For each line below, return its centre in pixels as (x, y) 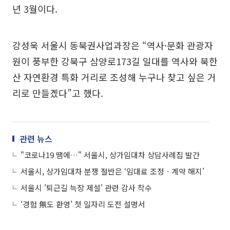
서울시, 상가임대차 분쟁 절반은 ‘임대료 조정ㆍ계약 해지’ (112, 171)
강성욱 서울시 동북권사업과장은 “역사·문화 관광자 (113, 45)
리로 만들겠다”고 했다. (58, 93)
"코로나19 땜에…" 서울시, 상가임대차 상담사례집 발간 (110, 155)
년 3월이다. (35, 8)
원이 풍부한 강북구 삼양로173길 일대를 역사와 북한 (115, 61)
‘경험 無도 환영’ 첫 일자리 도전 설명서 (83, 204)
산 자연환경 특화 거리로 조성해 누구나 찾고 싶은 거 (114, 77)
